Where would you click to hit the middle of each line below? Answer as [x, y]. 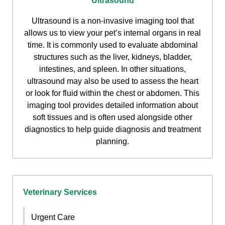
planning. [113, 142]
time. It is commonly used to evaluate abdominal [113, 45]
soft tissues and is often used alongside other [113, 118]
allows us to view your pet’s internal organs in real [113, 33]
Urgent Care [53, 217]
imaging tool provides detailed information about [113, 105]
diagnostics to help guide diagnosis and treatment [113, 130]
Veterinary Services [60, 192]
